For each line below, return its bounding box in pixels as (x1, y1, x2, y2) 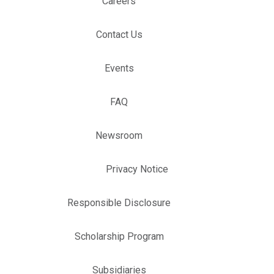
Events (104, 62, 134, 75)
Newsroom (95, 130, 143, 142)
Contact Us (95, 29, 143, 41)
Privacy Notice (106, 163, 168, 176)
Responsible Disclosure (67, 197, 171, 209)
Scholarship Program (74, 231, 164, 243)
